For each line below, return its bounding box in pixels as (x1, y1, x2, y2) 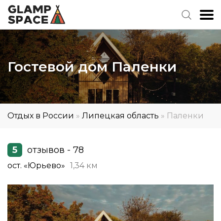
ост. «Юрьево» (7, 161, 65, 170)
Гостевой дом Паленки (7, 58, 181, 75)
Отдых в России (7, 111, 74, 120)
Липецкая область (82, 111, 159, 120)
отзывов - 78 (27, 145, 84, 155)
